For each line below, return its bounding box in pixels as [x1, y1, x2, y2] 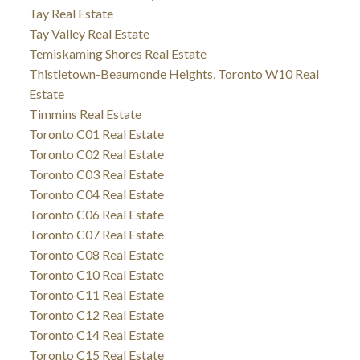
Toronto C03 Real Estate [28, 166, 164, 182]
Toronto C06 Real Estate [28, 207, 164, 223]
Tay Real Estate [28, 6, 113, 22]
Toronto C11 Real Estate [28, 287, 164, 303]
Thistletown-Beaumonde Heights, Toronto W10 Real [28, 66, 319, 82]
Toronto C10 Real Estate [28, 267, 164, 283]
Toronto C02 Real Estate [28, 146, 164, 162]
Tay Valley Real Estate [28, 26, 149, 42]
